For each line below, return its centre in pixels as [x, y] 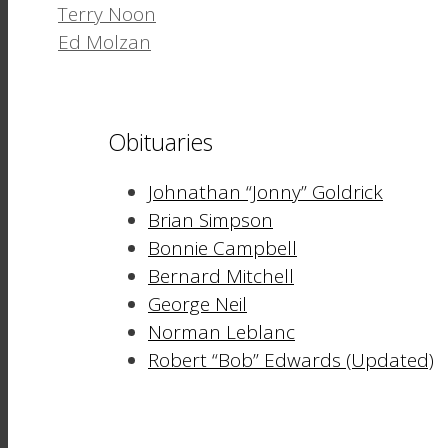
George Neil [197, 303]
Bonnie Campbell [222, 247]
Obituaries [160, 141]
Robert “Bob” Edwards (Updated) [291, 359]
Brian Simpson [210, 219]
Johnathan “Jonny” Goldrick [265, 191]
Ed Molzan [104, 41]
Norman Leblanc [221, 331]
